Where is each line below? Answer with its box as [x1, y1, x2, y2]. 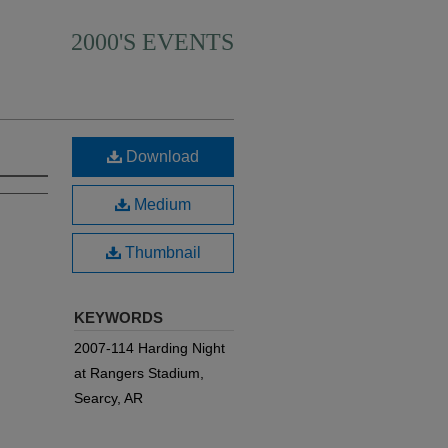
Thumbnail [120, 244, 201, 261]
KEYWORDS [74, 309, 163, 326]
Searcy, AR [74, 390, 143, 406]
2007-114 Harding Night [74, 340, 225, 356]
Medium [130, 196, 191, 213]
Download [122, 148, 199, 165]
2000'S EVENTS [71, 29, 234, 55]
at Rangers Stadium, [74, 365, 204, 381]
